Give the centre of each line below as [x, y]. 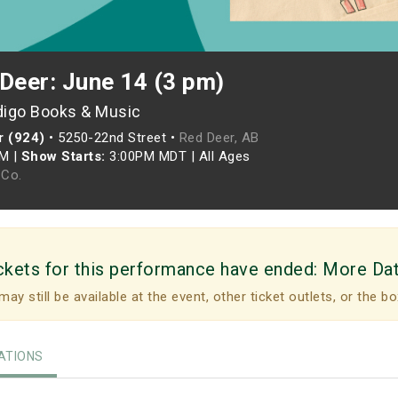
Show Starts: [63, 156]
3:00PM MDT [148, 156]
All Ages [224, 156]
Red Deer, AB [219, 138]
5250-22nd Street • [119, 138]
